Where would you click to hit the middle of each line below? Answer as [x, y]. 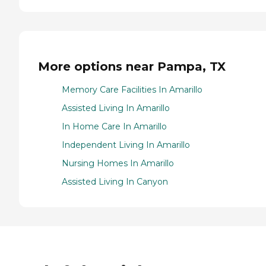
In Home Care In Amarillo [114, 126]
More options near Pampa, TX [132, 67]
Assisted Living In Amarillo [116, 108]
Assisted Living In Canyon [115, 181]
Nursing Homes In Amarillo [118, 163]
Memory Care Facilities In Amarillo [132, 89]
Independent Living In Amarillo [126, 145]
